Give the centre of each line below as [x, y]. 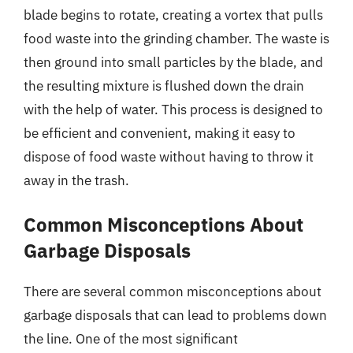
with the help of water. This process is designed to [173, 109]
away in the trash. [76, 180]
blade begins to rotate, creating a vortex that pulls [173, 15]
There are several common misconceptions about [173, 292]
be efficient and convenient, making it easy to [160, 133]
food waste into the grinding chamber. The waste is [176, 38]
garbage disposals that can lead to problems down [175, 315]
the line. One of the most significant [131, 339]
